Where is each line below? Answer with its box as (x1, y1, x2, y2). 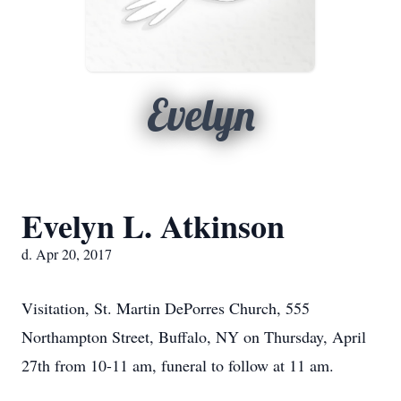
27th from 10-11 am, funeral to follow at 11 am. (21, 354, 334, 376)
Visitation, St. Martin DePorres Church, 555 (21, 297, 310, 319)
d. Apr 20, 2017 (21, 244, 112, 263)
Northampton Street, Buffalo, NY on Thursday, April (21, 326, 366, 347)
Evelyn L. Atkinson (21, 202, 285, 249)
